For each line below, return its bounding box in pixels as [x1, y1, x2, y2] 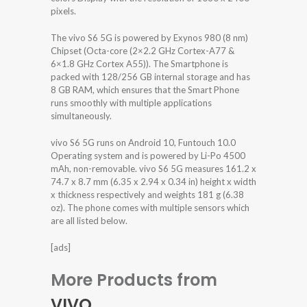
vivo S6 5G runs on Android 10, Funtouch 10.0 [51, 136, 236, 148]
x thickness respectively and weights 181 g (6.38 [51, 188, 244, 200]
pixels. [51, 5, 76, 16]
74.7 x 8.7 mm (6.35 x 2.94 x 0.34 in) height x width [51, 175, 256, 187]
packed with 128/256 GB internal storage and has [51, 71, 250, 82]
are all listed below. [51, 214, 127, 226]
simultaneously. [51, 110, 112, 121]
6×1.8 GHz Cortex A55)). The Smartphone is [51, 58, 228, 69]
